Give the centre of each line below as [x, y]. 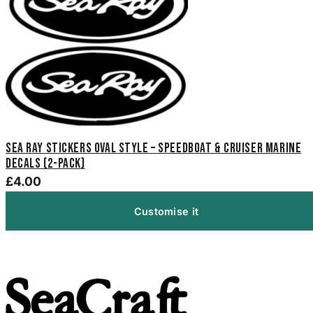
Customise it [166, 211]
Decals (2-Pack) [45, 164]
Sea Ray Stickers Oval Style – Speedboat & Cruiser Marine [154, 149]
